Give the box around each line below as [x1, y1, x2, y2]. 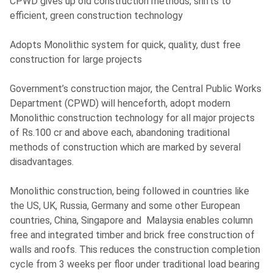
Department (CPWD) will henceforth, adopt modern [10, 97, 231, 110]
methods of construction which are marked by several [10, 141, 241, 154]
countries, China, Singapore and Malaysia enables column [10, 214, 253, 227]
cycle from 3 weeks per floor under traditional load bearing [10, 258, 260, 271]
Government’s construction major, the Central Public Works [10, 83, 262, 95]
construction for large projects [10, 54, 143, 66]
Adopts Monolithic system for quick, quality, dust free [10, 39, 241, 51]
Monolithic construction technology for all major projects [10, 112, 255, 124]
